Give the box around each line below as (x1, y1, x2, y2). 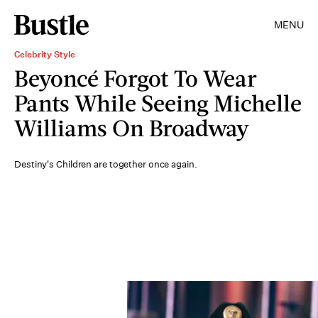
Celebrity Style (14, 48, 75, 60)
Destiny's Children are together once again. (14, 158, 197, 170)
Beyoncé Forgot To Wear (14, 64, 257, 92)
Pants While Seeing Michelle (14, 89, 302, 116)
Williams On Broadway (14, 114, 249, 141)
